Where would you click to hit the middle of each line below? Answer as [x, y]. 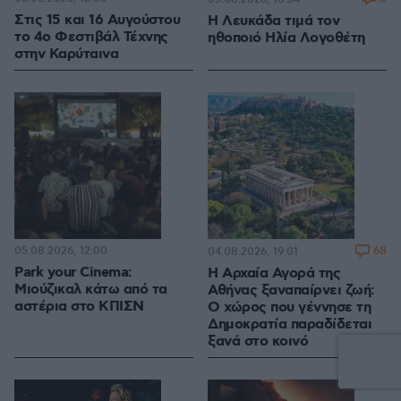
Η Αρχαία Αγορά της [274, 274]
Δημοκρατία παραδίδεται [290, 325]
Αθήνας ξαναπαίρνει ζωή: [291, 291]
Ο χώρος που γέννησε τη [289, 308]
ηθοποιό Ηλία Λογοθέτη [286, 38]
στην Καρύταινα [66, 55]
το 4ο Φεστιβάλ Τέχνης [91, 38]
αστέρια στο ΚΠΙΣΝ [79, 307]
